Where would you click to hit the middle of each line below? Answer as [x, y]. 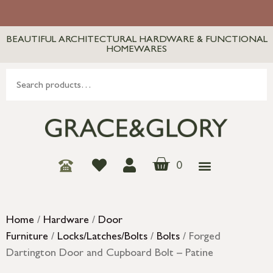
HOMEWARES [136, 50]
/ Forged [200, 238]
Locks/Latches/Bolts [102, 238]
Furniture [27, 238]
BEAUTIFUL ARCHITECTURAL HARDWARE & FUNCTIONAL [136, 40]
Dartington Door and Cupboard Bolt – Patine [110, 254]
